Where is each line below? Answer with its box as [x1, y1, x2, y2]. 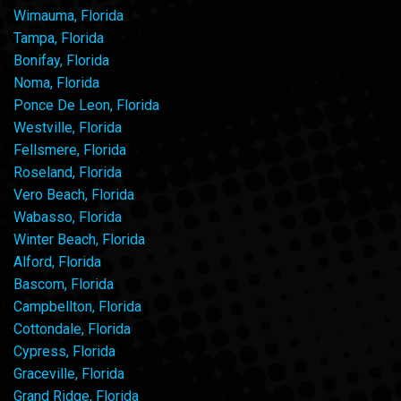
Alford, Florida [13, 252, 101, 270]
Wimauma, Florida [13, 6, 124, 24]
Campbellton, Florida [13, 297, 141, 315]
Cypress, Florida [13, 342, 115, 360]
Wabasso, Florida [13, 208, 122, 226]
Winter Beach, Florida [13, 230, 145, 248]
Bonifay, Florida [13, 51, 109, 69]
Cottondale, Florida [13, 320, 131, 337]
